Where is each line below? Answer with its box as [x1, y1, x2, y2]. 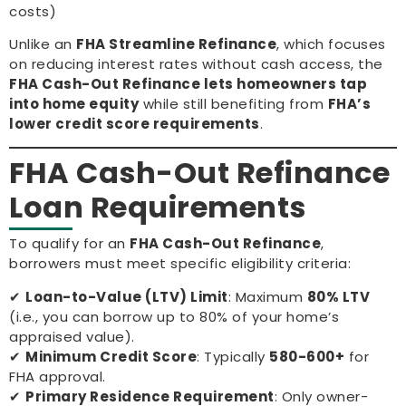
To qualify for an [9, 234, 130, 254]
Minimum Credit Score [25, 346, 197, 366]
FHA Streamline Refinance [76, 34, 276, 53]
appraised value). [9, 326, 135, 346]
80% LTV [306, 286, 370, 306]
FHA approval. [9, 366, 106, 386]
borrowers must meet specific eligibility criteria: [9, 254, 351, 274]
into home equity [9, 93, 139, 113]
